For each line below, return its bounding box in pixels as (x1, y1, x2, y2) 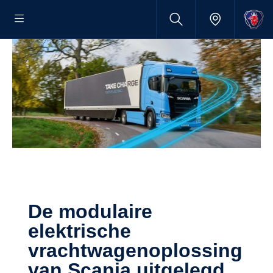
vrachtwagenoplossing (28, 239, 243, 261)
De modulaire (28, 200, 42, 222)
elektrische (28, 219, 131, 242)
